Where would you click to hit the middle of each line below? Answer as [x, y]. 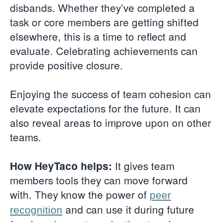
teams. [27, 137]
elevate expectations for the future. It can [105, 108]
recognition [36, 210]
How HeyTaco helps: [61, 166]
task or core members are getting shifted [104, 22]
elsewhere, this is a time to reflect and [98, 36]
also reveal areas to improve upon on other [111, 122]
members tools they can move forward [99, 180]
